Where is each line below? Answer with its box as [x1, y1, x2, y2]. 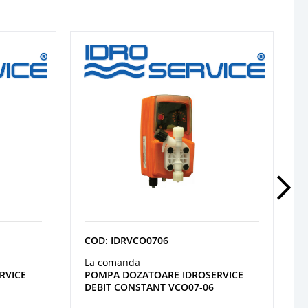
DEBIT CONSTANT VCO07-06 [85, 280, 214, 294]
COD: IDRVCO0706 [85, 233, 168, 247]
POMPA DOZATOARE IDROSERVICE [85, 267, 243, 281]
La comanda [85, 255, 140, 269]
